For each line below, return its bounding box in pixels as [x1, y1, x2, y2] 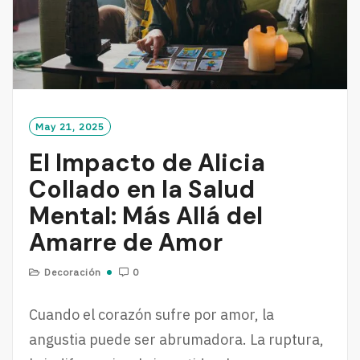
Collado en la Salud [29, 174, 255, 206]
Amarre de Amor [29, 227, 223, 259]
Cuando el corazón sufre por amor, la [29, 305, 274, 325]
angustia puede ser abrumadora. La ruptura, [29, 330, 324, 350]
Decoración [44, 266, 101, 279]
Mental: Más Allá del [29, 200, 263, 232]
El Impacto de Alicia [29, 147, 265, 179]
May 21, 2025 [35, 121, 104, 133]
